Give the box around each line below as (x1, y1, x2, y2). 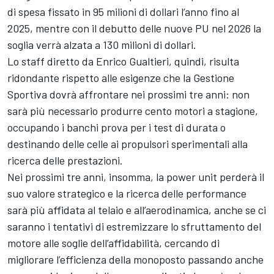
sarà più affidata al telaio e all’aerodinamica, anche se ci (7, 202, 266, 217)
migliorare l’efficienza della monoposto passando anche (7, 252, 264, 266)
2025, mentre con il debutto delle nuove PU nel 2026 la (7, 21, 261, 35)
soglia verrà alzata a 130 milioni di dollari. (7, 37, 196, 51)
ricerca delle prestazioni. (7, 153, 123, 167)
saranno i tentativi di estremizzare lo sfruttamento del (7, 219, 261, 233)
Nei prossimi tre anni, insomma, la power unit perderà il (7, 169, 264, 183)
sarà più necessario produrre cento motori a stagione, (7, 103, 258, 117)
